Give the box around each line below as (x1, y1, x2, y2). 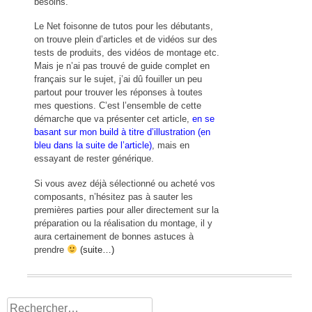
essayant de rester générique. (34, 153, 154, 164)
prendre (34, 244, 67, 255)
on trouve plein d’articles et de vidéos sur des (34, 34, 217, 45)
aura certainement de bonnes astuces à (34, 231, 194, 242)
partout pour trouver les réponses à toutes (34, 87, 203, 98)
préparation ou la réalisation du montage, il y (34, 217, 212, 228)
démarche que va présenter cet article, (34, 114, 192, 125)
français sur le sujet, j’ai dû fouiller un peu (34, 74, 202, 85)
